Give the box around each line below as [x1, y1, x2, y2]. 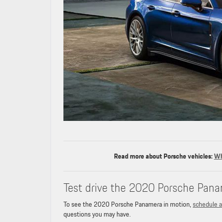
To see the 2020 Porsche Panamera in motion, [63, 199, 193, 210]
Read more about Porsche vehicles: [113, 151, 214, 162]
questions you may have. [63, 209, 131, 220]
